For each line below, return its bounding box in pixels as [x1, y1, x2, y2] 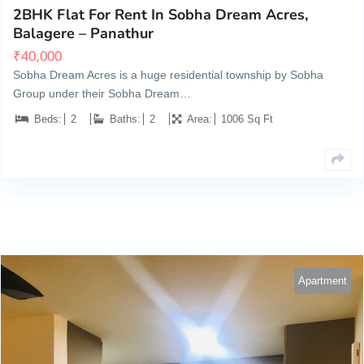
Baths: [110, 113, 141, 126]
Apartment [298, 275, 347, 288]
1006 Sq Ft [221, 113, 273, 126]
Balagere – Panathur [13, 24, 154, 44]
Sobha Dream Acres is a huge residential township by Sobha [13, 68, 323, 82]
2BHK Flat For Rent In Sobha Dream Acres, [13, 5, 308, 25]
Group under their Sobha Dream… [13, 87, 191, 101]
